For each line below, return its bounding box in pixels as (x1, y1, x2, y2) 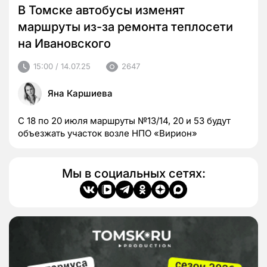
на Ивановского (18, 36, 111, 51)
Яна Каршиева (48, 87, 113, 99)
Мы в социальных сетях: (61, 166, 206, 181)
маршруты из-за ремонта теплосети (18, 19, 233, 34)
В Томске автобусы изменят (18, 2, 185, 17)
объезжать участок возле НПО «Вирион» (18, 127, 197, 139)
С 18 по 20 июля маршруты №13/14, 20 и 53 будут (18, 114, 231, 126)
